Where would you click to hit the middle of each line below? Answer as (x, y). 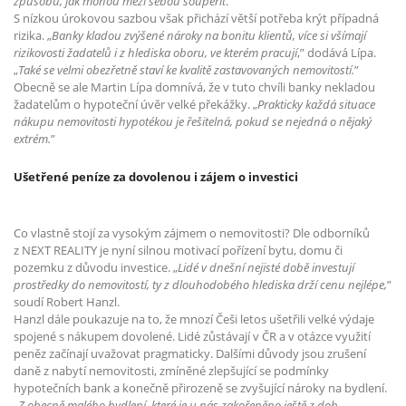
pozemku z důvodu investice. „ (96, 268)
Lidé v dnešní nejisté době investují (266, 268)
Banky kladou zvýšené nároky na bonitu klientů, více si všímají (209, 35)
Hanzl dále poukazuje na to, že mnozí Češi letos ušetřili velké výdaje (194, 319)
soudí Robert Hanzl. (67, 302)
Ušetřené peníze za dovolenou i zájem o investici (156, 177)
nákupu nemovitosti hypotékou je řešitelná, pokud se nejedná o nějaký (193, 121)
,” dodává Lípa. (337, 52)
